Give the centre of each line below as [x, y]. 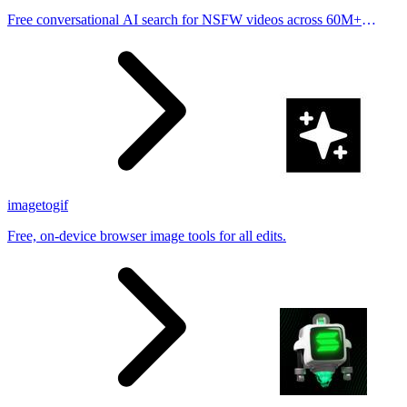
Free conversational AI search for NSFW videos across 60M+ [184, 19]
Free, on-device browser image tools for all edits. [147, 235]
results [25, 35]
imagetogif [38, 204]
